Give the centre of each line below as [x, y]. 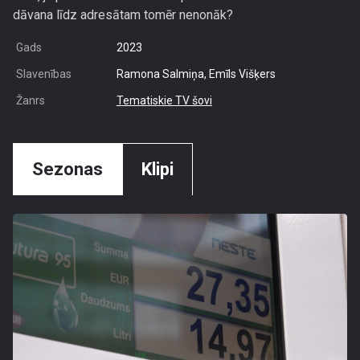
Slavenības [44, 74]
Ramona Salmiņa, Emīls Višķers [196, 74]
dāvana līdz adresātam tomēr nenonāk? [123, 15]
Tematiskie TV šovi [164, 100]
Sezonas [67, 169]
